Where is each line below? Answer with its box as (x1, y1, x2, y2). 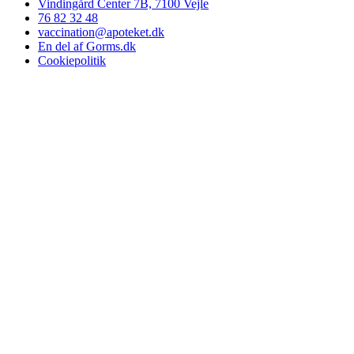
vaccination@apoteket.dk (38, 24, 164, 39)
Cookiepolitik (38, 53, 106, 67)
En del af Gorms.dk (38, 39, 136, 53)
